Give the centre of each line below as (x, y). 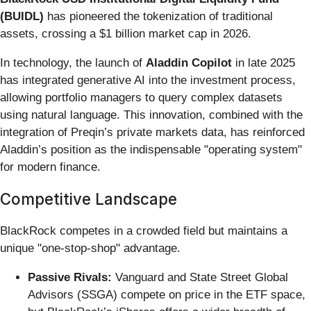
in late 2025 (263, 63)
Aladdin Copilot (189, 63)
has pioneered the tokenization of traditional (158, 17)
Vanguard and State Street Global (200, 278)
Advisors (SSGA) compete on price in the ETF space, (167, 295)
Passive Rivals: (70, 278)
